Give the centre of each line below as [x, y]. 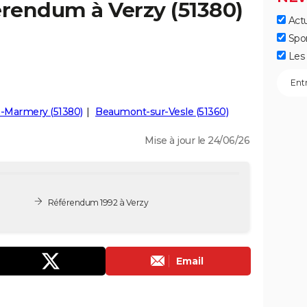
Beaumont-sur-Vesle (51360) [162, 112]
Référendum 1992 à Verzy [98, 202]
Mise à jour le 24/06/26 [197, 140]
